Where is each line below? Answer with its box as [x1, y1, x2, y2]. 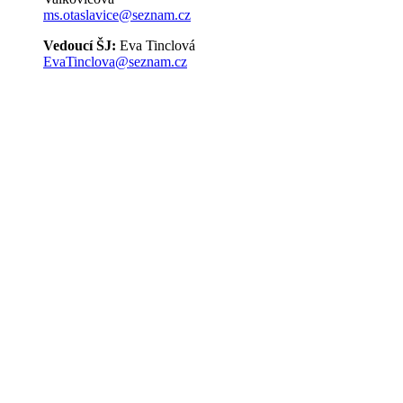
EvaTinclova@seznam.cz [43, 54, 187, 70]
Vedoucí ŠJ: [43, 38, 116, 54]
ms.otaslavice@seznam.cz [43, 7, 191, 23]
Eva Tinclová [116, 38, 195, 54]
